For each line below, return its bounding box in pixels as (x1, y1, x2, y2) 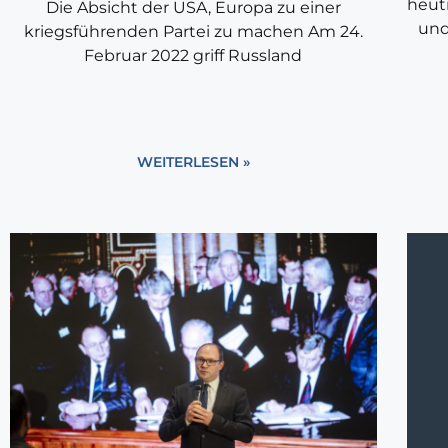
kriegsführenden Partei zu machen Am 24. (23, 22, 363, 42)
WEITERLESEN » (136, 153, 250, 172)
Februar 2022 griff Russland (84, 46, 303, 66)
